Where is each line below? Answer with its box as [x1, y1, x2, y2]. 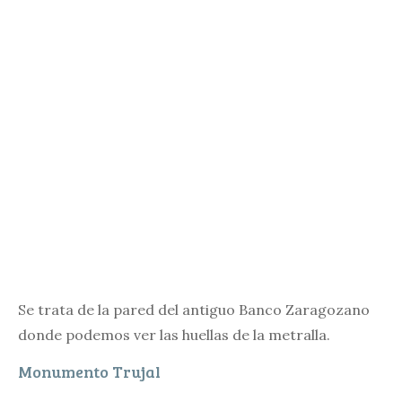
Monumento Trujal [18, 361, 161, 382]
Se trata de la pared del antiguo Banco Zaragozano [18, 301, 370, 319]
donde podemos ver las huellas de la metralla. [18, 326, 330, 344]
